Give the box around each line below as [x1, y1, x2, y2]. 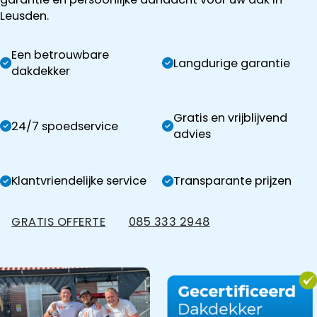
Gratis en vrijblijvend [173, 110, 288, 127]
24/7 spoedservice [11, 117, 118, 134]
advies [173, 126, 212, 143]
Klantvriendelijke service [11, 173, 146, 190]
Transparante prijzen [173, 173, 292, 190]
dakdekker [11, 63, 70, 80]
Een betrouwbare [11, 47, 109, 64]
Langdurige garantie [173, 54, 291, 71]
